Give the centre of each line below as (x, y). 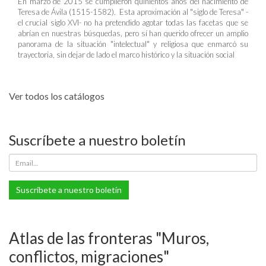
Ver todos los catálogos (57, 96)
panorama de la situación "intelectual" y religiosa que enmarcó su (133, 44)
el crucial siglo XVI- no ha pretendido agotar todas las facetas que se (133, 23)
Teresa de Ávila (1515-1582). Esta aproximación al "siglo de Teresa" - (133, 12)
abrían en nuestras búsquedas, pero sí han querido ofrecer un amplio (133, 33)
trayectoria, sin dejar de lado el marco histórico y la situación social (126, 55)
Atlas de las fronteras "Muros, (109, 238)
